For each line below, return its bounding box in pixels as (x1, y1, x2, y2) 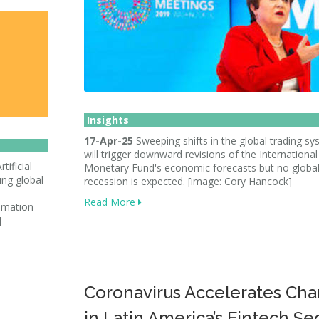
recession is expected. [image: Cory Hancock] (84, 174, 292, 188)
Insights (84, 113, 129, 127)
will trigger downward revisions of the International (84, 147, 318, 161)
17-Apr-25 (84, 134, 133, 147)
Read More (84, 195, 138, 209)
